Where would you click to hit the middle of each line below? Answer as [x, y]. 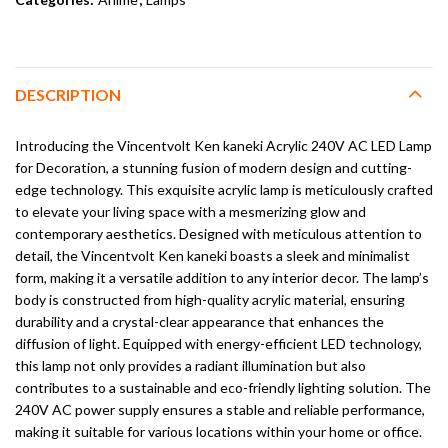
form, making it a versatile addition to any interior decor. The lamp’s [222, 277]
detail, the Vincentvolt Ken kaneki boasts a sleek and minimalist [212, 255]
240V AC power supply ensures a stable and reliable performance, [220, 409]
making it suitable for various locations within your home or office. [218, 431]
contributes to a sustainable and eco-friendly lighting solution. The [223, 387]
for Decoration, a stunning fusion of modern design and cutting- [213, 167]
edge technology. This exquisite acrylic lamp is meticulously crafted [224, 189]
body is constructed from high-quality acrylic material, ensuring [210, 299]
